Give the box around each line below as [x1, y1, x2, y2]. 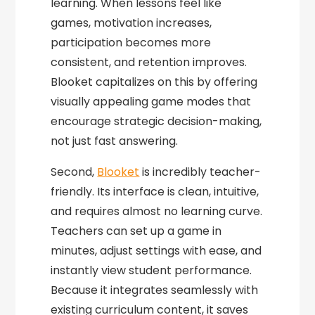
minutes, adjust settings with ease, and [51, 243, 262, 259]
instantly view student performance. [51, 262, 252, 278]
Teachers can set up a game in [51, 223, 222, 239]
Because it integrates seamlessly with [51, 282, 259, 298]
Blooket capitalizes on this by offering [51, 74, 258, 90]
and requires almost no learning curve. [51, 203, 263, 219]
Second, [51, 164, 98, 180]
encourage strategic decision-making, [51, 113, 262, 129]
